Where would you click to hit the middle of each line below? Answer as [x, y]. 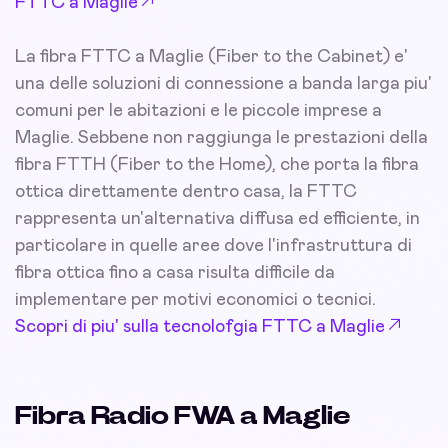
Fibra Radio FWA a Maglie [183, 416]
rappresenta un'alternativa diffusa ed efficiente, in [217, 219]
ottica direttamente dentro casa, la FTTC [186, 192]
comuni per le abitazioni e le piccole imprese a [198, 111]
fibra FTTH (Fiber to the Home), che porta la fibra [217, 165]
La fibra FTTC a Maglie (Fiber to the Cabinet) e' [211, 57]
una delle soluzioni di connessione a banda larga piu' [223, 84]
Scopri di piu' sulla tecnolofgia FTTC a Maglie [200, 327]
